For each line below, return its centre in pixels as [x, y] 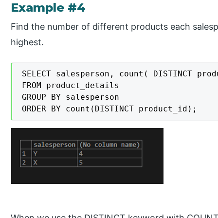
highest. [27, 42]
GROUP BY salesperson [71, 97]
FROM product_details [71, 86]
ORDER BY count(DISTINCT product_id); [110, 109]
